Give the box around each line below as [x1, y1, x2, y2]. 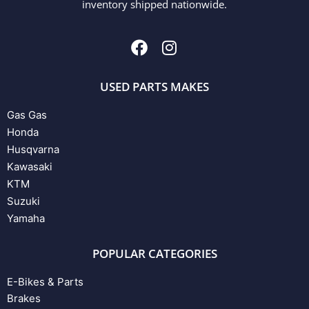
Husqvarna [7, 142, 59, 156]
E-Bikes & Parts [7, 275, 83, 288]
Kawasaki [7, 159, 52, 173]
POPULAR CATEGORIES [92, 245, 217, 261]
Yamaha [7, 211, 45, 225]
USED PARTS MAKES [100, 78, 209, 94]
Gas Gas [7, 108, 47, 121]
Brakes [7, 291, 41, 305]
